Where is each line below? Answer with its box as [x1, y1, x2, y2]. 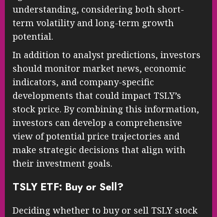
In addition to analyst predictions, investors [13, 49, 201, 61]
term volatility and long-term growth [13, 17, 174, 29]
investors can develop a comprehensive [13, 117, 182, 129]
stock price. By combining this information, [13, 103, 199, 115]
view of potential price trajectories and [13, 130, 180, 142]
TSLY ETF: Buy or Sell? [13, 179, 124, 195]
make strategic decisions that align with [13, 144, 186, 156]
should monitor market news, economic [13, 62, 186, 75]
